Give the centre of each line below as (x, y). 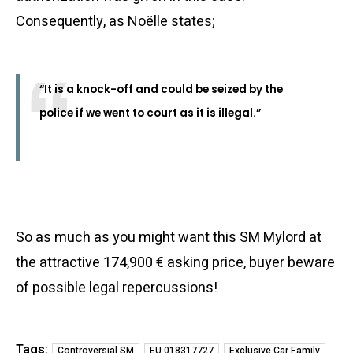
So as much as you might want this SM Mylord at (169, 238)
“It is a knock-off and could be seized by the (161, 90)
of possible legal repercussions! (117, 288)
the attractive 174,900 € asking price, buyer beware (175, 263)
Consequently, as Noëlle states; (115, 22)
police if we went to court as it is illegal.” (150, 113)
